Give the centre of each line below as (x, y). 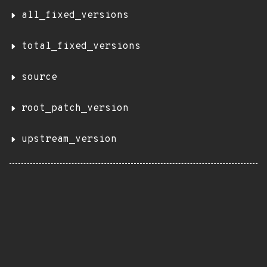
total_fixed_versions (81, 46)
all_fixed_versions (75, 15)
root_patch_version (75, 108)
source (39, 77)
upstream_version (69, 139)
